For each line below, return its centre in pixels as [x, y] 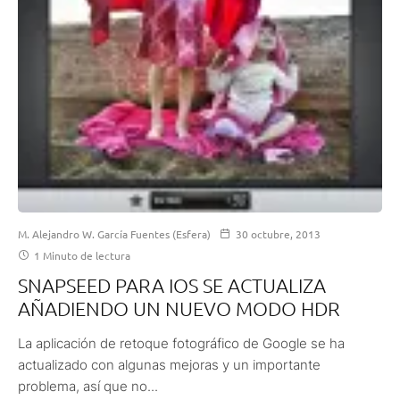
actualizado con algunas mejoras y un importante [169, 365]
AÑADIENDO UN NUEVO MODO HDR [179, 308]
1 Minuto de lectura [81, 256]
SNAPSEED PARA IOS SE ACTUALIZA [172, 285]
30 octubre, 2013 [278, 234]
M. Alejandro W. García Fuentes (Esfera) [114, 234]
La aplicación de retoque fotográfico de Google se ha [181, 344]
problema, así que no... [88, 387]
